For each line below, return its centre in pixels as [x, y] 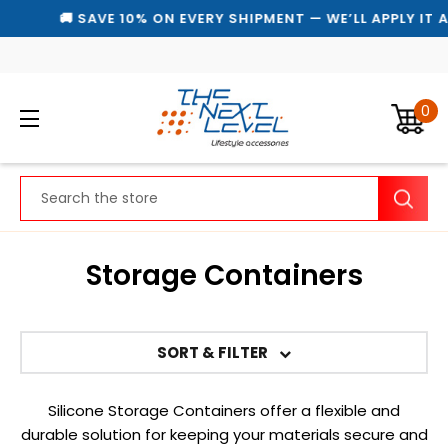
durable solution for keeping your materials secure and [224, 434]
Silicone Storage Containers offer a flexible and [224, 410]
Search [46, 186]
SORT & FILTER [214, 352]
